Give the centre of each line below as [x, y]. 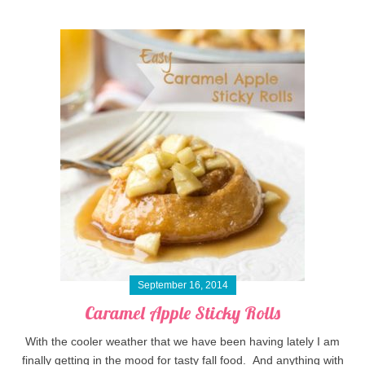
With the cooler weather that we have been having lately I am [182, 342]
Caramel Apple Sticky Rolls [182, 313]
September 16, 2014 [182, 286]
